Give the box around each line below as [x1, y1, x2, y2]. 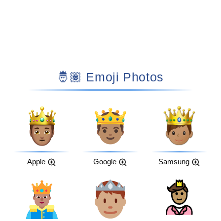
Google [93, 157, 117, 166]
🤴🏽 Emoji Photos [82, 70, 164, 84]
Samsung [158, 157, 189, 166]
